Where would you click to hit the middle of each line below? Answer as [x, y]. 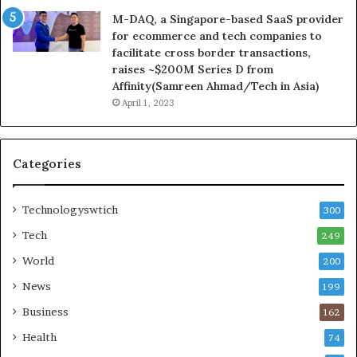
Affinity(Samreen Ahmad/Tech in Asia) [216, 86]
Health [39, 337]
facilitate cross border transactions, [212, 53]
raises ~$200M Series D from [193, 70]
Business [45, 312]
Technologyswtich [70, 210]
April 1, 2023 [148, 103]
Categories [47, 164]
